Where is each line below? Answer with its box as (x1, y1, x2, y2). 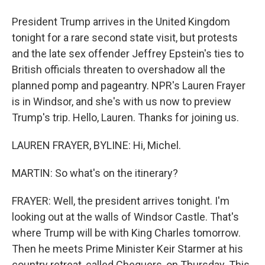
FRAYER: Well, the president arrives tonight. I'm (12, 195, 230, 207)
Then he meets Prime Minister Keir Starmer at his (12, 243, 243, 255)
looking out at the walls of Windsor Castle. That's (12, 211, 239, 223)
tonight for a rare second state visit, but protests (12, 31, 238, 44)
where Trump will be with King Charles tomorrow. (12, 227, 241, 239)
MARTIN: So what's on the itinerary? (12, 167, 178, 179)
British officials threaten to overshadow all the (12, 63, 225, 76)
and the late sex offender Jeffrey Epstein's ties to (12, 47, 244, 60)
